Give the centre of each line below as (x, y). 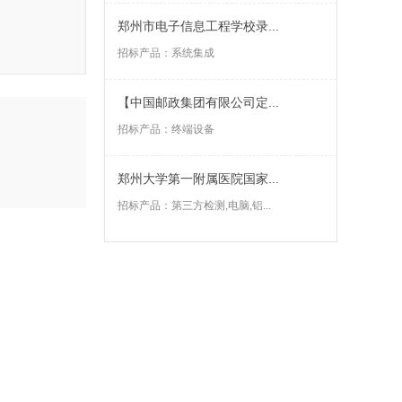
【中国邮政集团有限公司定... (198, 102)
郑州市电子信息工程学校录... (198, 26)
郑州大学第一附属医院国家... (198, 179)
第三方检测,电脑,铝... (221, 205)
